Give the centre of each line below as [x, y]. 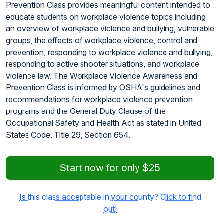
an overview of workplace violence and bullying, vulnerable [110, 28]
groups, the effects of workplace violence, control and [102, 40]
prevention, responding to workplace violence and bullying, [109, 52]
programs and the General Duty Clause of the [86, 111]
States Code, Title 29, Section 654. [68, 135]
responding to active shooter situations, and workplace [103, 64]
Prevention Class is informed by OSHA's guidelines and [103, 87]
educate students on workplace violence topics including [106, 17]
